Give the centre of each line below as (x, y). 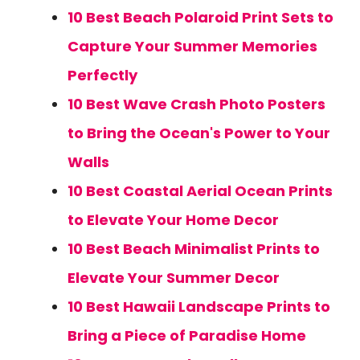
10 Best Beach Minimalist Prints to (194, 249)
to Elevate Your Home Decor (173, 220)
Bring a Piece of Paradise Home (187, 335)
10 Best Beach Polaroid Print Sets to (200, 17)
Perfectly (102, 75)
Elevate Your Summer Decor (174, 278)
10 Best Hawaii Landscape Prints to (199, 307)
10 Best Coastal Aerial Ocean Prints (200, 191)
